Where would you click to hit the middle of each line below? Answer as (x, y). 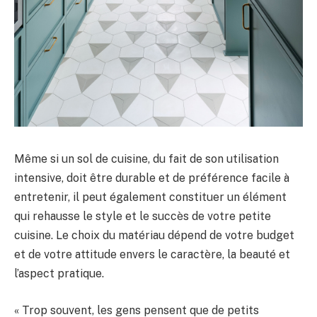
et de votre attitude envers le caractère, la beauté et (152, 255)
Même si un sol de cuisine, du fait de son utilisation (146, 159)
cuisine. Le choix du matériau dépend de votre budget (154, 236)
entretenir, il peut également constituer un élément (150, 197)
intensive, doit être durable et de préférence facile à (152, 178)
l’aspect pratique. (59, 274)
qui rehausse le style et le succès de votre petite (143, 217)
